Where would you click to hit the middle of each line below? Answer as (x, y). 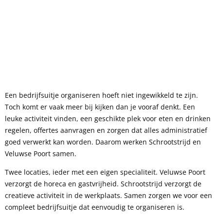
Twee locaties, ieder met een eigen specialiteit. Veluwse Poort (105, 172)
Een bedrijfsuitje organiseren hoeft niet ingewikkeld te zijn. (101, 95)
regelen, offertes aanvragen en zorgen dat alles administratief (106, 130)
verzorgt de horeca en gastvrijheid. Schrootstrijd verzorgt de (103, 184)
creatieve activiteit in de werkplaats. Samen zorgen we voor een (109, 196)
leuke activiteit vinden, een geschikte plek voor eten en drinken (108, 118)
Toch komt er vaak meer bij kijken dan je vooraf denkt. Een (100, 107)
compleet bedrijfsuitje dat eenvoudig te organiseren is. (95, 207)
